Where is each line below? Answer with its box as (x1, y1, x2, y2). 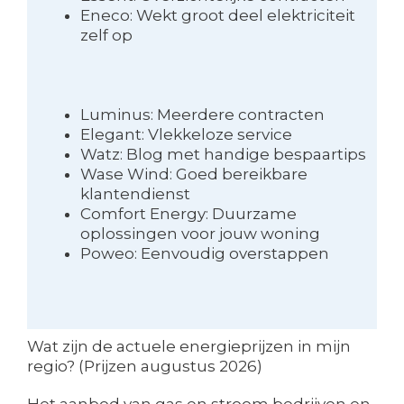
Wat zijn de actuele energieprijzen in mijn (27, 336, 351, 355)
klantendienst (79, 184, 190, 203)
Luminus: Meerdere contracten (79, 105, 325, 124)
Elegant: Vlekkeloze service (79, 124, 292, 143)
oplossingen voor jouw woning (79, 224, 320, 243)
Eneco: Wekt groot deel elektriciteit (79, 6, 355, 25)
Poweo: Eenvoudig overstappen (79, 243, 329, 262)
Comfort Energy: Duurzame (79, 204, 297, 223)
